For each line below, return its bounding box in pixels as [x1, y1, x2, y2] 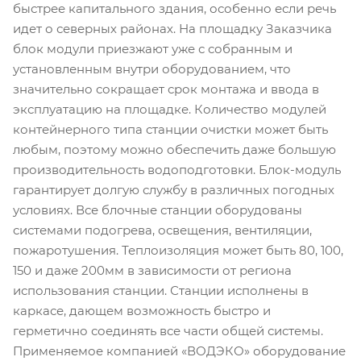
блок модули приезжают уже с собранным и [13, 41, 293, 57]
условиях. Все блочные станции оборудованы [13, 202, 302, 218]
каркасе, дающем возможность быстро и [13, 303, 271, 319]
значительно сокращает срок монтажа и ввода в [13, 81, 319, 98]
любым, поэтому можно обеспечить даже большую [13, 142, 336, 158]
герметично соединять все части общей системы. [13, 323, 323, 339]
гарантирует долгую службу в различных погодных [13, 182, 334, 198]
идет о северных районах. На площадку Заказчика [13, 21, 332, 37]
